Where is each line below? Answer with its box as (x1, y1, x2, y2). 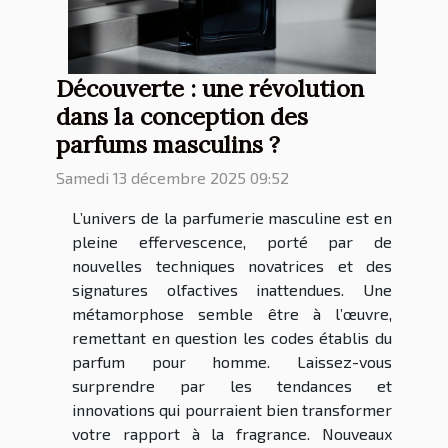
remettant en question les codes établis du (72, 328, 392, 348)
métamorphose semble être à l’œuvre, (72, 304, 392, 324)
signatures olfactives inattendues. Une (72, 280, 392, 300)
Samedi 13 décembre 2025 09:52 (56, 168, 289, 188)
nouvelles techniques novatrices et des (72, 256, 392, 276)
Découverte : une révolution (56, 73, 364, 104)
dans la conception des (56, 101, 308, 132)
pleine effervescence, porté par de (72, 232, 392, 252)
